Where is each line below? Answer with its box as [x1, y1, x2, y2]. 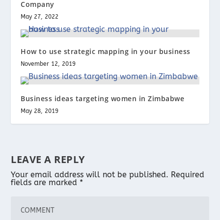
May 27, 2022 [21, 13, 59, 20]
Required [171, 169, 205, 179]
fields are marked [11, 177, 80, 187]
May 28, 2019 [21, 107, 59, 114]
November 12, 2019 [21, 60, 76, 67]
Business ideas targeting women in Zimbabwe [21, 93, 185, 103]
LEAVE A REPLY [11, 152, 85, 166]
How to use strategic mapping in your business [21, 46, 191, 56]
